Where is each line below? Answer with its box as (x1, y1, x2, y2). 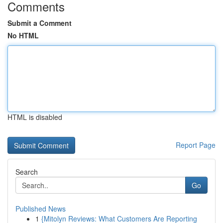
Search (15, 167, 38, 177)
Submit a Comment (7, 18, 72, 28)
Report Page (176, 140, 216, 150)
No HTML (7, 30, 39, 40)
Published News (15, 204, 66, 214)
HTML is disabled (7, 112, 62, 122)
